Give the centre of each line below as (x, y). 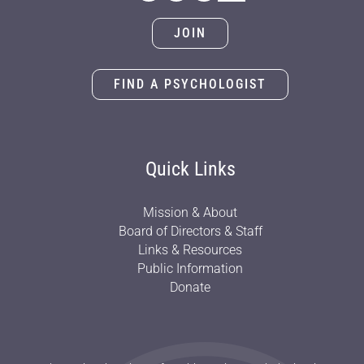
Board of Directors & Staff (190, 232)
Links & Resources (190, 250)
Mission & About (190, 213)
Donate (190, 288)
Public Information (190, 269)
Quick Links (190, 169)
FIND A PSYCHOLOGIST (190, 84)
